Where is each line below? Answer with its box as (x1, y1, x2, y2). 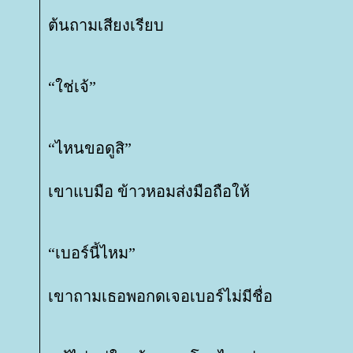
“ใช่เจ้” (48, 78, 96, 95)
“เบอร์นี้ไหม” (48, 244, 136, 262)
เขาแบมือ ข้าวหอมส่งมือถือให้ (48, 183, 250, 200)
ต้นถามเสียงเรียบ (48, 17, 164, 34)
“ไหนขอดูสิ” (48, 139, 132, 157)
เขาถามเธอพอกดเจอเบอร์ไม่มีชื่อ (48, 288, 273, 305)
